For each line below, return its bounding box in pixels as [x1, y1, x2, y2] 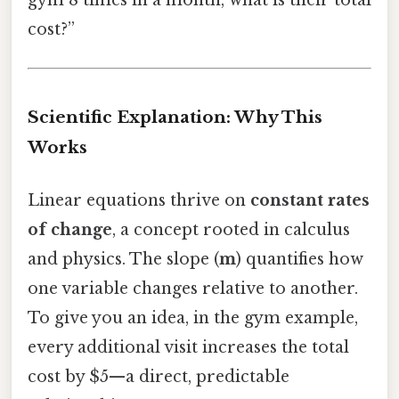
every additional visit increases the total [28, 338, 349, 358]
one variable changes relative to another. [28, 279, 358, 299]
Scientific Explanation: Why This [28, 107, 322, 128]
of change [28, 220, 112, 240]
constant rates [250, 191, 370, 211]
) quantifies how [236, 249, 363, 270]
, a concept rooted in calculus [112, 220, 350, 240]
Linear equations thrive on [28, 191, 250, 211]
